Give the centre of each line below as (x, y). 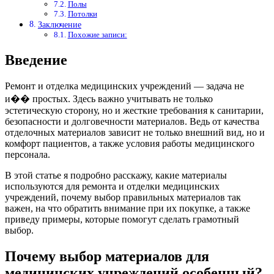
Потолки (82, 14)
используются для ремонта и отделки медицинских (112, 186)
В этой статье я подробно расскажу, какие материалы (116, 175)
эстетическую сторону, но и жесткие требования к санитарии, (134, 110)
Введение (36, 60)
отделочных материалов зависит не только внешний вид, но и (135, 132)
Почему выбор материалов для (107, 256)
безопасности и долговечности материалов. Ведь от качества (132, 121)
